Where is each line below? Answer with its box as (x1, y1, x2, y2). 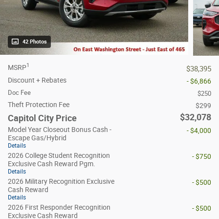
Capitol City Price (8, 112, 77, 123)
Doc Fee (8, 88, 31, 96)
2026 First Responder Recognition (8, 203, 110, 211)
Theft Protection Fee (8, 100, 69, 109)
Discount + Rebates (8, 76, 66, 84)
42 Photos (22, 38, 47, 45)
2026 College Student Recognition (8, 151, 110, 159)
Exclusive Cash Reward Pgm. (8, 159, 95, 168)
